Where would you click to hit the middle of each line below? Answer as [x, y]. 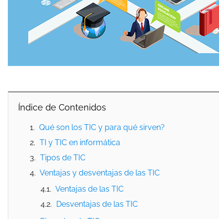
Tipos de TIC [63, 158]
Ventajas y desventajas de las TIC [100, 173]
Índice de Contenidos [62, 107]
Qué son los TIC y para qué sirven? [102, 127]
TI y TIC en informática [80, 142]
